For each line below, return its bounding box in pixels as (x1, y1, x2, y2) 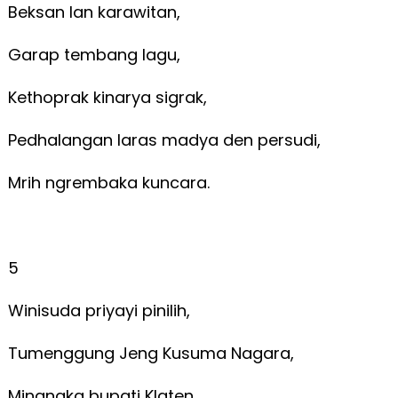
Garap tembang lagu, (7, 43, 180, 66)
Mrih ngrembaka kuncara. (7, 171, 214, 194)
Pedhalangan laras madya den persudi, (7, 128, 321, 151)
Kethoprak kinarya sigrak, (7, 85, 211, 108)
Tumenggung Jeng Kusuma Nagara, (7, 341, 298, 364)
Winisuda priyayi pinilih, (7, 298, 190, 322)
